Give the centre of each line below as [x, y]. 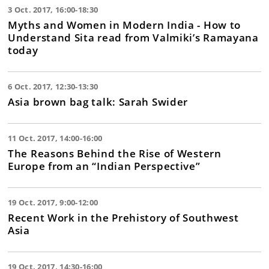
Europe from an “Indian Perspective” [104, 166]
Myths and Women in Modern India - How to [124, 25]
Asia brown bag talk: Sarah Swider [98, 101]
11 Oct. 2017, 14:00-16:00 [55, 138]
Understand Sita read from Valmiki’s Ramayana [133, 37]
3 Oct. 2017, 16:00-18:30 [53, 10]
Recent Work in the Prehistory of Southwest [123, 217]
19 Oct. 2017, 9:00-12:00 [53, 202]
